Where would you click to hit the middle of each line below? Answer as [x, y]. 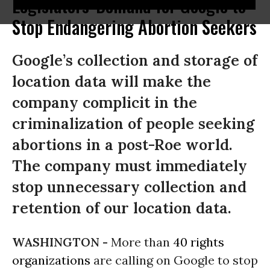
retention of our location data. [122, 208]
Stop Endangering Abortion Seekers [134, 27]
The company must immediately [130, 166]
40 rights [199, 242]
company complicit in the [105, 102]
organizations [51, 260]
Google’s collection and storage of [135, 60]
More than [142, 242]
